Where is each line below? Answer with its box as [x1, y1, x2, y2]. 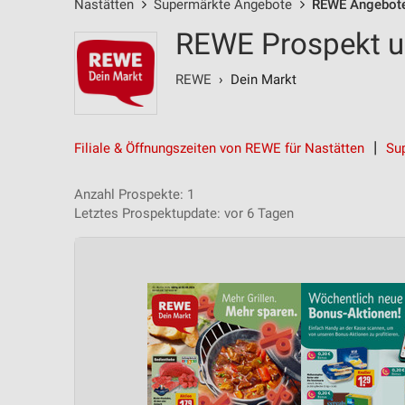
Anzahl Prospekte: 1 [74, 186, 194, 202]
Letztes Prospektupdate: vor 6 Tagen [74, 205, 294, 221]
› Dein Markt [212, 71, 297, 88]
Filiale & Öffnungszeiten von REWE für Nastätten [74, 140, 364, 156]
